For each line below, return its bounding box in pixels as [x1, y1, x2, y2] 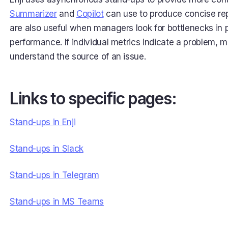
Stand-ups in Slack [10, 144, 83, 154]
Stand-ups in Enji [10, 117, 76, 127]
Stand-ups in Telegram [10, 170, 99, 180]
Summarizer [10, 9, 57, 19]
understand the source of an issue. [10, 51, 146, 62]
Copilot [76, 9, 104, 19]
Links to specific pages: [10, 89, 177, 108]
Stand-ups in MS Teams [10, 196, 104, 207]
